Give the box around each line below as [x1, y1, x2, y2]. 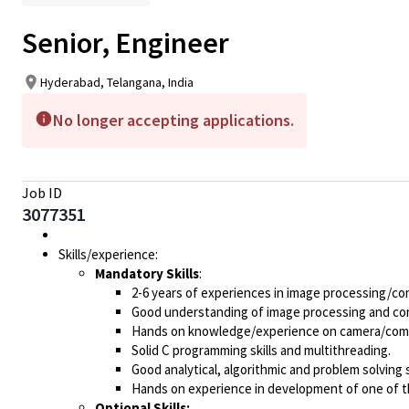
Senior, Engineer [22, 25, 229, 61]
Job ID [22, 184, 62, 202]
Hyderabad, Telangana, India [40, 73, 194, 90]
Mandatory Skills [95, 265, 199, 282]
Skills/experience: [58, 246, 158, 263]
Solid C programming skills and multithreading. [131, 341, 391, 359]
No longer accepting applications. [53, 110, 294, 131]
